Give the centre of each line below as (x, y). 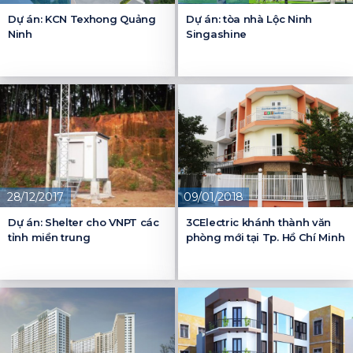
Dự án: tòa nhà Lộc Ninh (249, 19)
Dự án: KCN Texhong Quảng (82, 19)
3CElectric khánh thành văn (259, 222)
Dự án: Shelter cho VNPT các (84, 222)
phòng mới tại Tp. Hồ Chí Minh (266, 237)
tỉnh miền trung (49, 237)
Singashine (216, 33)
